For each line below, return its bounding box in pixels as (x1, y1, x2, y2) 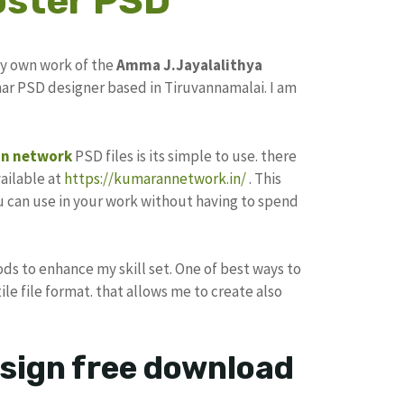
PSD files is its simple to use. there (75, 145, 297, 166)
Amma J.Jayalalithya (116, 55, 262, 76)
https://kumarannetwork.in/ (64, 168, 246, 188)
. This (246, 168, 281, 188)
